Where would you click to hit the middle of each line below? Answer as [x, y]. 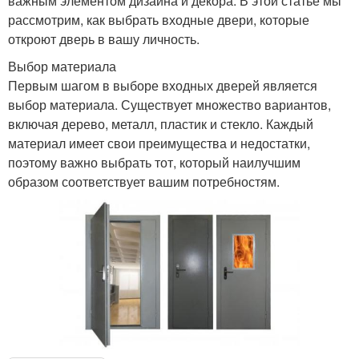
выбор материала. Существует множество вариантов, [169, 104]
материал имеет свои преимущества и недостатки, [159, 143]
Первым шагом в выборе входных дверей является [163, 85]
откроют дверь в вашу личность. [104, 38]
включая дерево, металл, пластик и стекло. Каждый [161, 123]
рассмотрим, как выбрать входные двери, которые [159, 19]
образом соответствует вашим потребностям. [144, 181]
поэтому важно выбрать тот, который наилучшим [154, 162]
